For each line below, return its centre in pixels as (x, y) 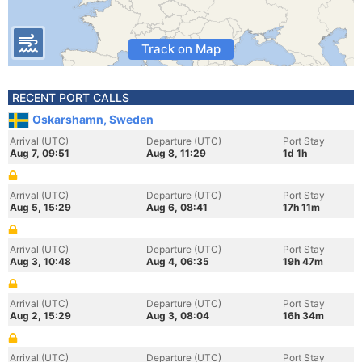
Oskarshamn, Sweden (93, 119)
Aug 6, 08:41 (177, 207)
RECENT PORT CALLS (71, 97)
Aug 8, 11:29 (176, 153)
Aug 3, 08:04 (178, 316)
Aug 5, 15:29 (40, 207)
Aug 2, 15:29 (40, 316)
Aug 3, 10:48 (40, 261)
